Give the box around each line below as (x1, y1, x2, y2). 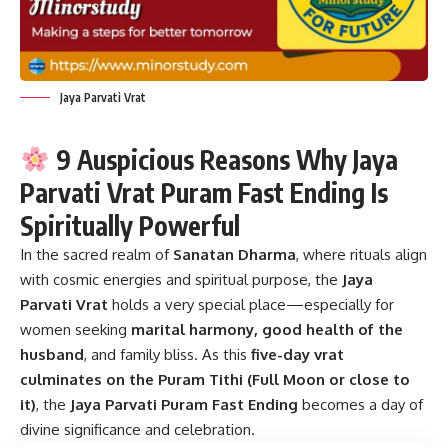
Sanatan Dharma (173, 244, 296, 264)
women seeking (20, 319, 131, 339)
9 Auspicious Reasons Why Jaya (49, 142, 398, 176)
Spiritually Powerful (20, 208, 240, 242)
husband (20, 344, 84, 364)
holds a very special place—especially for (112, 294, 394, 314)
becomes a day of (298, 394, 423, 414)
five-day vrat (251, 344, 344, 364)
